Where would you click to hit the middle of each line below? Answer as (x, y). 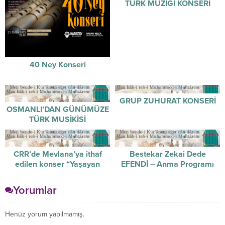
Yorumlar (35, 190)
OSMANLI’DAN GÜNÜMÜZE (58, 109)
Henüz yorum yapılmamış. (45, 214)
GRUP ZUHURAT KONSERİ (167, 101)
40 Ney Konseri (58, 65)
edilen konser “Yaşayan (58, 164)
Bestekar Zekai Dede (167, 154)
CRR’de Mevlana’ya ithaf (58, 154)
